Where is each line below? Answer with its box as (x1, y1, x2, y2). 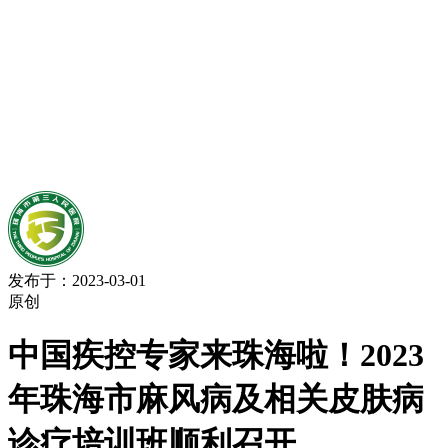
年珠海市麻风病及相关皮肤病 (8, 381, 424, 418)
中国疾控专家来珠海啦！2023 (8, 337, 424, 374)
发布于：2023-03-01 (8, 272, 146, 289)
